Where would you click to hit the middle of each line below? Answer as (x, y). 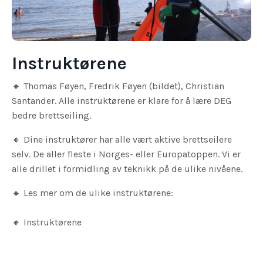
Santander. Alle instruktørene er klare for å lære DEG (122, 100)
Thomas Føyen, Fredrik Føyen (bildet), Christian (124, 86)
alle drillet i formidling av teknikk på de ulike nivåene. (127, 168)
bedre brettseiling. (51, 115)
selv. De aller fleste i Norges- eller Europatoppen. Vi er (126, 154)
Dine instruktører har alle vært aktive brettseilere (128, 139)
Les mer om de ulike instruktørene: (98, 193)
